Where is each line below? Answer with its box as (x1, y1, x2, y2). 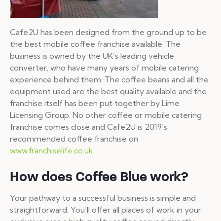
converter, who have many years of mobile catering (10, 63, 199, 73)
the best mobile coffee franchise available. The (10, 39, 181, 49)
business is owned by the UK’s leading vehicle (10, 51, 174, 61)
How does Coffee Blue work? (10, 168, 188, 185)
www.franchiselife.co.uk (10, 146, 93, 156)
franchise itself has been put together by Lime (10, 98, 180, 109)
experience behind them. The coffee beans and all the (10, 74, 209, 85)
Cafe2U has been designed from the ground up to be (10, 27, 207, 37)
